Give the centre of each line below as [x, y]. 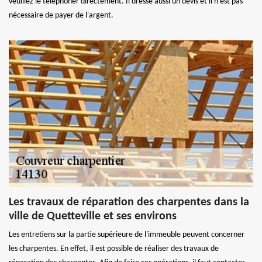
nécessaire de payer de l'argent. [61, 15]
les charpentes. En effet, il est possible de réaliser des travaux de [114, 249]
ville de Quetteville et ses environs [93, 216]
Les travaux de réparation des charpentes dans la [129, 202]
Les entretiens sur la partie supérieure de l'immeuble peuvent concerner [127, 235]
